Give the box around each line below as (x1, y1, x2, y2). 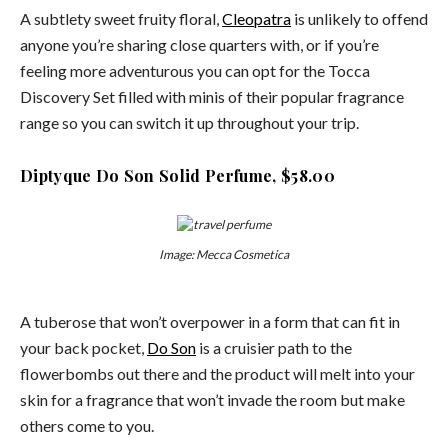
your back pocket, (20, 337, 147, 357)
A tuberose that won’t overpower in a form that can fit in (20, 311, 400, 331)
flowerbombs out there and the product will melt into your (20, 363, 415, 383)
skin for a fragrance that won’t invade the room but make (20, 389, 405, 409)
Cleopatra (222, 8, 291, 28)
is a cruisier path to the (196, 337, 352, 357)
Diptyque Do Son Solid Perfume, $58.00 (20, 164, 335, 186)
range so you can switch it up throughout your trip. (20, 112, 359, 132)
